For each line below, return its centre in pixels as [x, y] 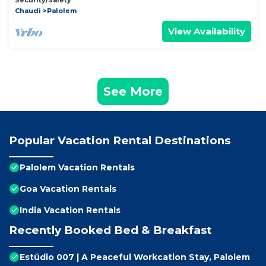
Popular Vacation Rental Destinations [120, 141]
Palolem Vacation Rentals [77, 168]
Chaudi [28, 11]
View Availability [207, 31]
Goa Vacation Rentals [68, 189]
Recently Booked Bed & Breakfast [110, 230]
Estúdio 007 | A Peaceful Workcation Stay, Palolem [135, 257]
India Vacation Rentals [70, 210]
